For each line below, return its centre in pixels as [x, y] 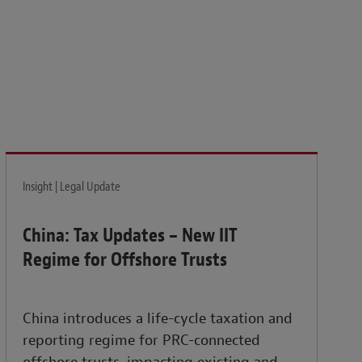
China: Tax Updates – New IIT [130, 236]
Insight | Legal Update [72, 187]
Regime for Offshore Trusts [125, 260]
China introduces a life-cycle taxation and [158, 319]
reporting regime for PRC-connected [142, 341]
